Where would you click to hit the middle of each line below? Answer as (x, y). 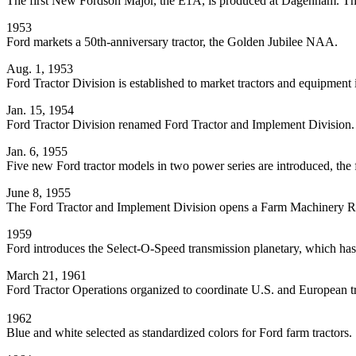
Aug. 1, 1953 (40, 69)
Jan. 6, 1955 (37, 152)
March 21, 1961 (46, 276)
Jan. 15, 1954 (40, 110)
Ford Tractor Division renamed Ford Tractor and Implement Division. (180, 125)
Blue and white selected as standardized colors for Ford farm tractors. (179, 333)
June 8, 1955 (39, 193)
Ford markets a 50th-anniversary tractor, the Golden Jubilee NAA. (172, 42)
